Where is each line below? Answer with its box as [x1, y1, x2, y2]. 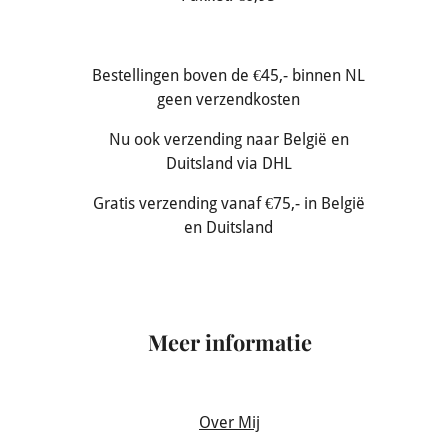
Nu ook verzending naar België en [108, 130, 349, 150]
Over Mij [199, 413, 260, 433]
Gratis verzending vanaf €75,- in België [92, 194, 365, 214]
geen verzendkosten [157, 90, 301, 110]
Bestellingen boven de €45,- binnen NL [92, 66, 366, 86]
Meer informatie [147, 327, 312, 357]
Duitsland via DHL [165, 154, 292, 174]
